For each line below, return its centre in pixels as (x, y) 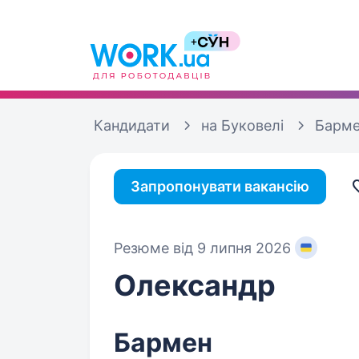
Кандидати (132, 125)
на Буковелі (242, 125)
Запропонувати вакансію (220, 186)
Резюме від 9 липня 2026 (202, 248)
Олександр (195, 285)
